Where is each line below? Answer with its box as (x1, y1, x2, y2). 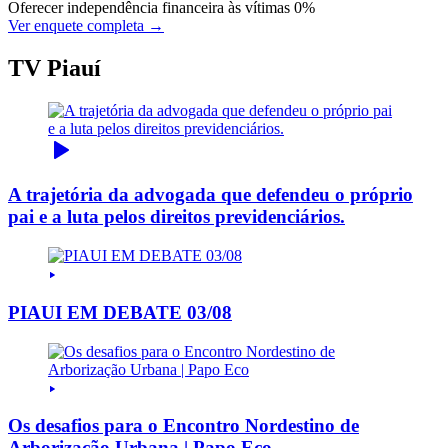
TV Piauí (8, 54, 101, 81)
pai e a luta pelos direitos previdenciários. (8, 206, 345, 228)
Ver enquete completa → (8, 16, 164, 34)
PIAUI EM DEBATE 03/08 (8, 301, 232, 323)
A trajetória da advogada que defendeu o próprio (8, 184, 413, 206)
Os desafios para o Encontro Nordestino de (8, 415, 359, 437)
